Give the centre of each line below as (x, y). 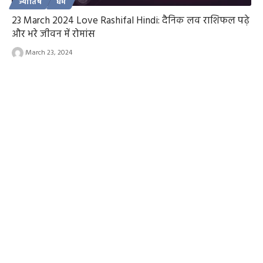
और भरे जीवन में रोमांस (53, 35)
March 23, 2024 (49, 53)
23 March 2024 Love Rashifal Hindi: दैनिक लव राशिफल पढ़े (131, 21)
